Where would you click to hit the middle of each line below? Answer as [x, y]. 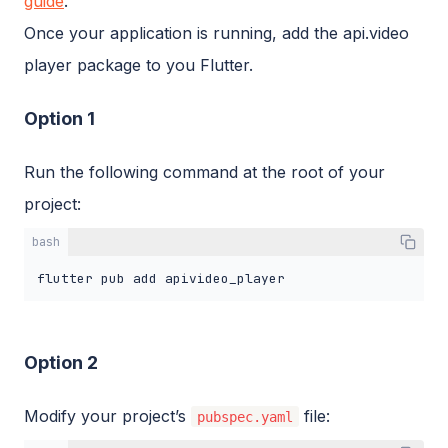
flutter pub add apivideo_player [160, 278]
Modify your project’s [107, 415]
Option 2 [61, 362]
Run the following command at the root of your [204, 171]
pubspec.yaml [245, 416]
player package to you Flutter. [138, 64]
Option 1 [59, 118]
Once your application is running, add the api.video [216, 32]
